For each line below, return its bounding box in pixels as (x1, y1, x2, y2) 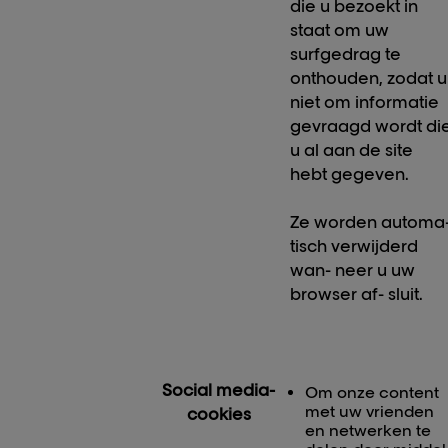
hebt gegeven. (290, 164, 410, 184)
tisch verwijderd (290, 236, 419, 256)
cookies (186, 404, 251, 424)
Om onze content (305, 383, 440, 403)
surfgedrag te (290, 44, 402, 64)
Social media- (162, 380, 275, 400)
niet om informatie (290, 92, 440, 112)
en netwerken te (305, 421, 432, 441)
